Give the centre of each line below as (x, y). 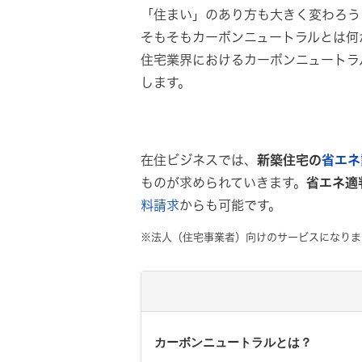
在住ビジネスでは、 (199, 160)
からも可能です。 (230, 205)
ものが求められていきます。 (223, 183)
